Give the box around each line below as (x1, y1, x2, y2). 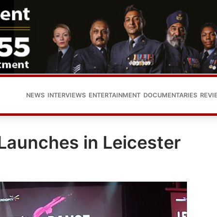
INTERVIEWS (47, 91, 86, 99)
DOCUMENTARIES (143, 91, 197, 99)
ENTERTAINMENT (89, 91, 140, 99)
